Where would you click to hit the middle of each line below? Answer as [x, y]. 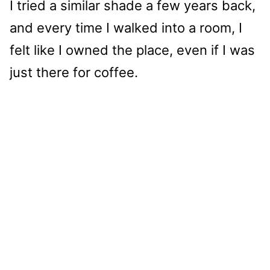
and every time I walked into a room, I [126, 27]
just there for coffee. [74, 72]
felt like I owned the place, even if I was [132, 50]
